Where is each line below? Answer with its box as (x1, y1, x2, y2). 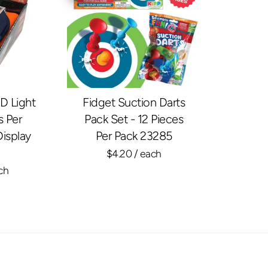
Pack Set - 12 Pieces (84, 112, 184, 127)
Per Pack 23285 (95, 129, 172, 144)
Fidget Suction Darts (83, 95, 185, 110)
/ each (132, 147, 162, 160)
